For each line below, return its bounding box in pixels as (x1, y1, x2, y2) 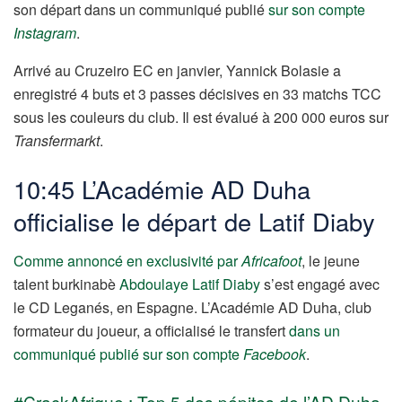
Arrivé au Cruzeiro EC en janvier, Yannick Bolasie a (13, 60, 341, 82)
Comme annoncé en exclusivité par (13, 250, 241, 272)
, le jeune (301, 250, 360, 272)
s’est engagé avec (260, 274, 380, 295)
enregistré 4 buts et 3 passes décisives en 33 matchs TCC (13, 83, 381, 105)
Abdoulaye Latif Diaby (119, 274, 260, 295)
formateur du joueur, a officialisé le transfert (13, 320, 289, 342)
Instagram (13, 22, 76, 44)
